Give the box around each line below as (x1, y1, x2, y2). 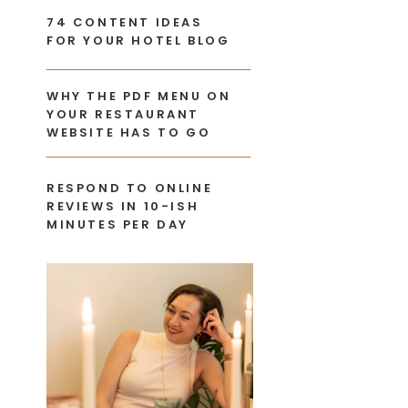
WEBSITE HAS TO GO (46, 124, 211, 141)
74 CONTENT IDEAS (46, 14, 203, 31)
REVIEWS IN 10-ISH (46, 198, 199, 215)
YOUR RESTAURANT (46, 106, 200, 123)
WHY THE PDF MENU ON (46, 87, 231, 105)
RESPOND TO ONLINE (46, 179, 213, 197)
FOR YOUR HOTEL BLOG (46, 32, 230, 49)
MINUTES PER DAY (46, 216, 189, 233)
